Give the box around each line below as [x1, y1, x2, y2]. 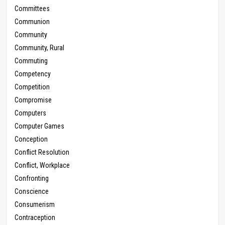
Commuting [15, 57, 48, 65]
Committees [15, 5, 50, 13]
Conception [15, 135, 48, 144]
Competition [15, 83, 50, 91]
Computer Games [15, 122, 64, 131]
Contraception [15, 213, 55, 222]
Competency [15, 70, 51, 78]
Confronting [15, 174, 49, 183]
